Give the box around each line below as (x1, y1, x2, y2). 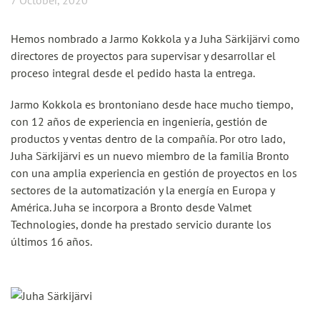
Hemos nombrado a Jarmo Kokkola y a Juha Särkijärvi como (11, 31, 300, 46)
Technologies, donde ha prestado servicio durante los (11, 217, 271, 231)
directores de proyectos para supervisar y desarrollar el (11, 49, 276, 63)
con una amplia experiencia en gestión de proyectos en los (11, 166, 297, 180)
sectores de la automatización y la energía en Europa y (11, 183, 274, 197)
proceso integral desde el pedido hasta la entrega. (11, 66, 255, 80)
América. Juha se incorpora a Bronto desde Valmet (11, 200, 251, 214)
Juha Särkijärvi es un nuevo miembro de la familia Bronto (11, 149, 289, 163)
